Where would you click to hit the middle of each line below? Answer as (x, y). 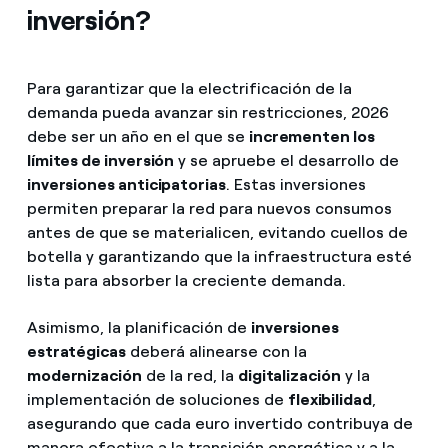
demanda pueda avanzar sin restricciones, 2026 (207, 112)
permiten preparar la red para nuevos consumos (209, 208)
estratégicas (76, 351)
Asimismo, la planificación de (138, 327)
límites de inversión (100, 160)
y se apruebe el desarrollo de (287, 160)
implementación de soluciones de (157, 399)
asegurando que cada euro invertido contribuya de (219, 423)
